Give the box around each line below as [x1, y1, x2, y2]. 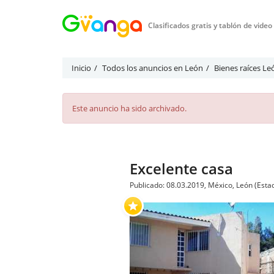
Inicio [72, 62, 91, 73]
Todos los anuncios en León [102, 62, 203, 73]
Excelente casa [130, 158, 233, 179]
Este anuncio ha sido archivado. [72, 103, 187, 114]
